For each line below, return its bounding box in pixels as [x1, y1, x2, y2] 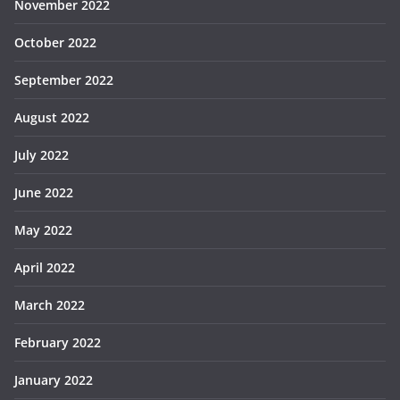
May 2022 [14, 221, 72, 239]
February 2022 [14, 334, 101, 352]
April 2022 [14, 259, 75, 277]
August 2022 [14, 109, 89, 127]
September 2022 [14, 71, 113, 89]
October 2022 [14, 34, 96, 52]
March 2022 [14, 296, 85, 314]
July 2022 [14, 146, 69, 164]
